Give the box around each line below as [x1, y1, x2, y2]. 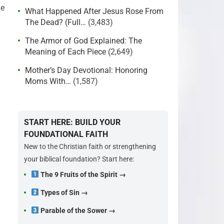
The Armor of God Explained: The [25, 36, 142, 45]
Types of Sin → [40, 188, 88, 196]
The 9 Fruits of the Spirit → [40, 170, 126, 178]
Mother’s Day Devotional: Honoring [25, 65, 147, 75]
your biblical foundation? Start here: [24, 155, 134, 163]
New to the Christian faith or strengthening [24, 142, 156, 150]
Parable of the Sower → [40, 206, 115, 214]
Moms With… [25, 76, 71, 86]
